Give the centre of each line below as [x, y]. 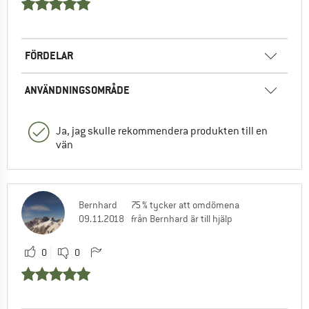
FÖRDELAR [49, 56]
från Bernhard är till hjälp [182, 219]
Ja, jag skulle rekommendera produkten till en [162, 131]
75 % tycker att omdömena [185, 205]
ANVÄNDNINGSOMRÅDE [77, 90]
